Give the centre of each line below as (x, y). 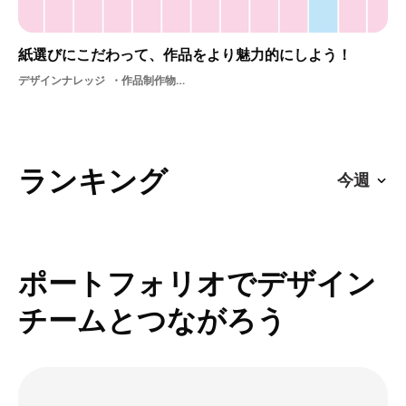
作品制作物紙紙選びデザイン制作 (149, 80)
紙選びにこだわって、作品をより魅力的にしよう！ (185, 54)
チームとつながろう (152, 319)
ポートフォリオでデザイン (197, 282)
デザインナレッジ (62, 80)
